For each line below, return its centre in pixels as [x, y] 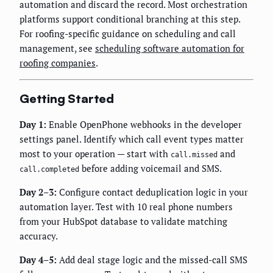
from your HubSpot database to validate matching [123, 221]
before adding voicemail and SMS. [151, 168]
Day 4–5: [38, 259]
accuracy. [39, 236]
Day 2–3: [38, 192]
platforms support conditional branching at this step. [130, 19]
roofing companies [58, 63]
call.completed [49, 169]
